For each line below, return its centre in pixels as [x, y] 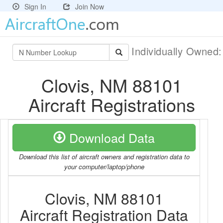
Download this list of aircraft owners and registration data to [104, 157]
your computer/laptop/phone [104, 167]
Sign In [35, 6]
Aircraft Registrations [111, 104]
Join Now [90, 6]
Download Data [110, 137]
